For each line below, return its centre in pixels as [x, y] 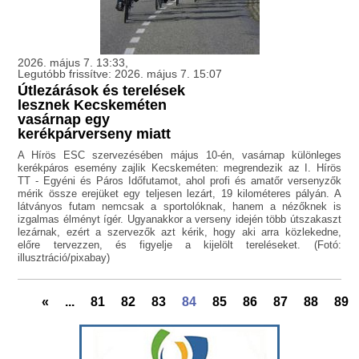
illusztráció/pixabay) [64, 258]
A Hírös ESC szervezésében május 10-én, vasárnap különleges [179, 155]
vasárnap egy [64, 120]
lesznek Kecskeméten [93, 105]
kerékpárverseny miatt [95, 134]
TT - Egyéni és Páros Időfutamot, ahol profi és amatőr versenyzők [179, 181]
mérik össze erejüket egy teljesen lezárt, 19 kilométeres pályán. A [179, 194]
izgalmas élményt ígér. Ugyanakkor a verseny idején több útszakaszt [179, 220]
